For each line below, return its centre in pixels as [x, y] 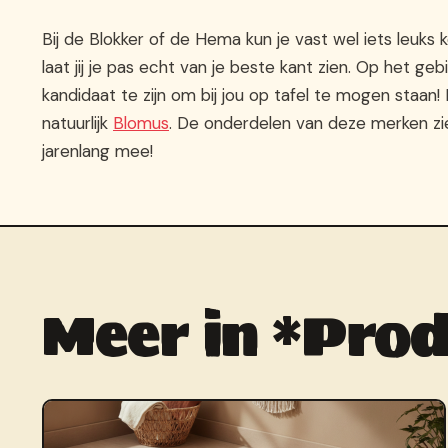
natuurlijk [77, 123]
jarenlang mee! [97, 151]
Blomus [141, 123]
